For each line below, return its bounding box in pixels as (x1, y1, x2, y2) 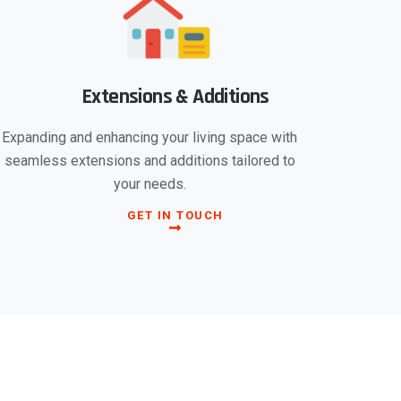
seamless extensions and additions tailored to (4, 151, 295, 169)
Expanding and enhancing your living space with (2, 128, 298, 146)
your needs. (113, 175, 186, 192)
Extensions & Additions (81, 82, 269, 110)
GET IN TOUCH (126, 208, 224, 222)
